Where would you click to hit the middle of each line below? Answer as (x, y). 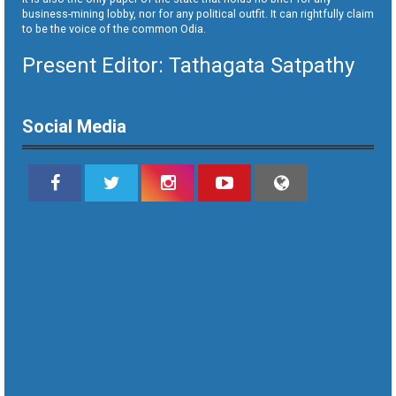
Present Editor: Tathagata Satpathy (188, 66)
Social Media (74, 127)
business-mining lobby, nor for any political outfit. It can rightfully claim (198, 14)
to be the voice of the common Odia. (114, 29)
